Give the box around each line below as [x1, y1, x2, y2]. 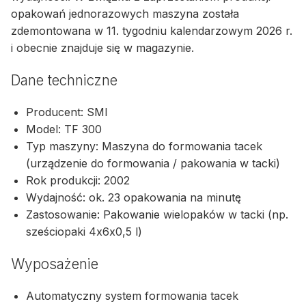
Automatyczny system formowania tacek [26, 288, 239, 303]
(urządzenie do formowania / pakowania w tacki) [26, 156, 281, 171]
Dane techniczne [11, 71, 117, 89]
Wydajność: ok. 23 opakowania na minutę [26, 191, 242, 205]
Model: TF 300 [26, 122, 102, 137]
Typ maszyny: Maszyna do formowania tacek [26, 139, 263, 154]
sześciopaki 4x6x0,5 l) [26, 225, 143, 239]
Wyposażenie [11, 255, 98, 273]
